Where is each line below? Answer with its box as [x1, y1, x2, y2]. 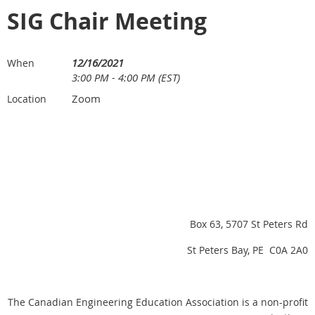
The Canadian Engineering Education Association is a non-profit [8, 295, 308, 309]
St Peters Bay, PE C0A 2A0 [187, 243, 308, 257]
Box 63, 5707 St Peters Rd [190, 217, 308, 231]
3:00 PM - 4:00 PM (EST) [72, 70, 180, 84]
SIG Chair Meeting [7, 6, 207, 37]
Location [7, 92, 46, 105]
